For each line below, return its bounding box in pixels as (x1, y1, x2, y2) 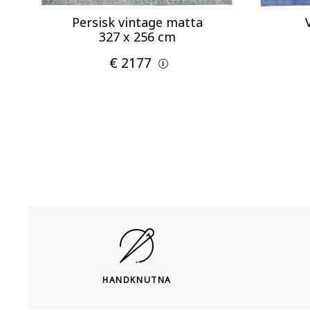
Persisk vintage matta (71, 13, 203, 30)
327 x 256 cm (98, 28, 176, 45)
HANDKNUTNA (102, 273, 172, 286)
